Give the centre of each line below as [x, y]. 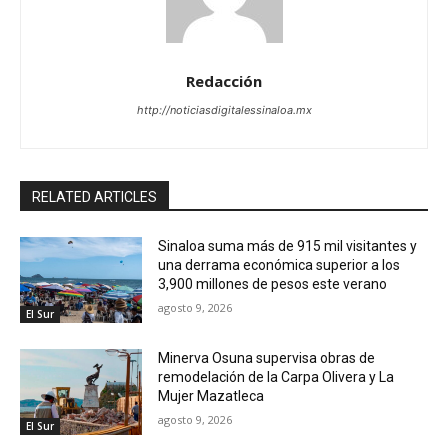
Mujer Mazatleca [211, 395]
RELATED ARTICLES [94, 197]
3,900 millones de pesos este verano [273, 284]
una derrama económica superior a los [279, 265]
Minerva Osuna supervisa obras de [267, 357]
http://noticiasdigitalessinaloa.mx [224, 110]
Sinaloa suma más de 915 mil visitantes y [288, 246]
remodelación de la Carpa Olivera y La [276, 376]
